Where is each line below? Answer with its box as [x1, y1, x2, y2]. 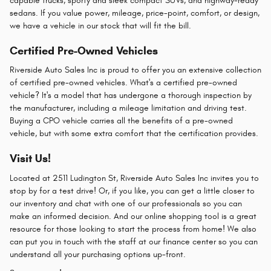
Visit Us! [10, 152, 51, 166]
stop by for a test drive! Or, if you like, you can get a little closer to [10, 185, 255, 196]
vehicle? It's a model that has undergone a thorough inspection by [10, 90, 252, 101]
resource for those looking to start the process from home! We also [10, 223, 256, 234]
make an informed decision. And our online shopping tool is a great [10, 211, 256, 221]
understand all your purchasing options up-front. [10, 249, 186, 260]
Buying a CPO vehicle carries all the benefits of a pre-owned [10, 116, 233, 126]
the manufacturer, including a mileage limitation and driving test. [10, 103, 247, 114]
